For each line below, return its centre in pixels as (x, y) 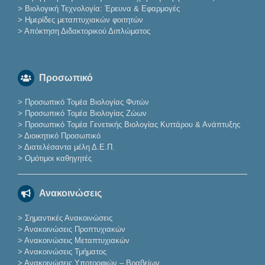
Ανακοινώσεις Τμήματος (65, 251)
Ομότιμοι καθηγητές (58, 159)
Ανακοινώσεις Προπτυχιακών (74, 229)
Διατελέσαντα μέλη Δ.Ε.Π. (69, 147)
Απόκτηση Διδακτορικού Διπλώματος (87, 31)
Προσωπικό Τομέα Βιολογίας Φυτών (87, 102)
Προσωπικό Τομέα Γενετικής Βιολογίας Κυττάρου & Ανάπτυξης (132, 125)
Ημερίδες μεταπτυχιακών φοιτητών (84, 20)
